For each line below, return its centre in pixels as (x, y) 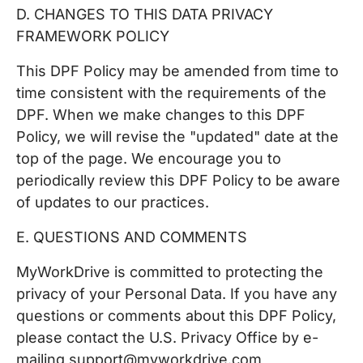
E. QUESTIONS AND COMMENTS (132, 237)
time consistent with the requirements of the (171, 93)
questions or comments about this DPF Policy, (176, 316)
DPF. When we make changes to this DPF (161, 115)
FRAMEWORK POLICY (93, 36)
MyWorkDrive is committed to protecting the (170, 272)
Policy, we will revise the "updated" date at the (177, 137)
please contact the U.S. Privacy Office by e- (167, 337)
